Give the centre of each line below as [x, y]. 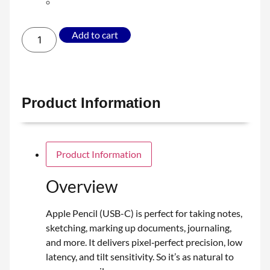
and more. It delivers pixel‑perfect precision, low [144, 242]
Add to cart [95, 34]
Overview [82, 186]
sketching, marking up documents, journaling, [139, 227]
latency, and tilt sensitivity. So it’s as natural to [140, 256]
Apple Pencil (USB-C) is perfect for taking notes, [144, 213]
